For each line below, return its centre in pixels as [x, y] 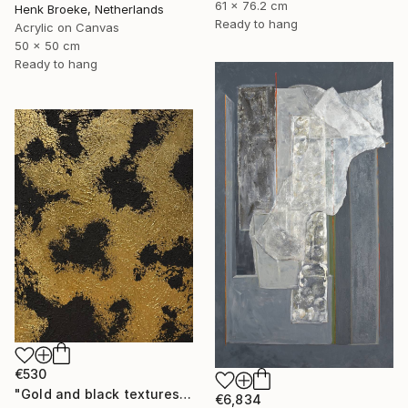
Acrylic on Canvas [67, 27]
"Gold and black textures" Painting [185, 394]
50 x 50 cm [47, 45]
